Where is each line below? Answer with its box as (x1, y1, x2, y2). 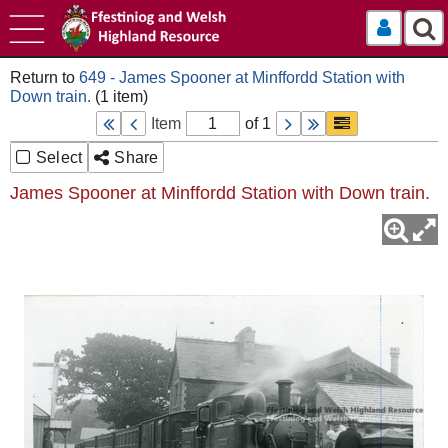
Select (36, 149, 83, 166)
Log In (391, 19, 446, 37)
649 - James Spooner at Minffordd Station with (79, 69, 405, 86)
